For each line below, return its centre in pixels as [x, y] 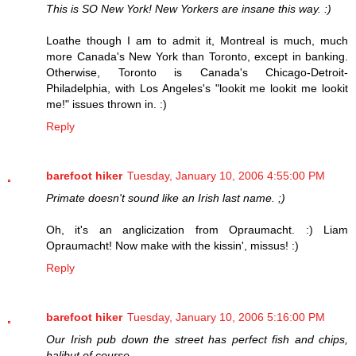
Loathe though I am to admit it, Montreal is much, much [197, 40]
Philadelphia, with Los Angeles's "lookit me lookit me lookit [197, 88]
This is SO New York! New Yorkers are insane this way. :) [189, 8]
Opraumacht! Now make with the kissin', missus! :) [172, 245]
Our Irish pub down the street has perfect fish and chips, [197, 339]
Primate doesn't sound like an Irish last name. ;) [166, 197]
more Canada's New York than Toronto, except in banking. [197, 56]
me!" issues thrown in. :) [106, 104]
